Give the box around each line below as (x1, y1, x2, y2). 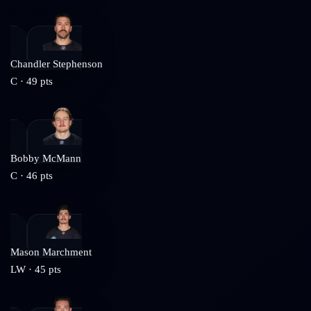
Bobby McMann (10, 152, 81, 164)
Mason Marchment (10, 246, 92, 258)
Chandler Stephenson (10, 58, 103, 70)
